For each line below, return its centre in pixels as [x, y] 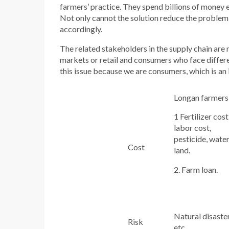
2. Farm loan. [196, 169]
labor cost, [192, 128]
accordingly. [81, 29]
